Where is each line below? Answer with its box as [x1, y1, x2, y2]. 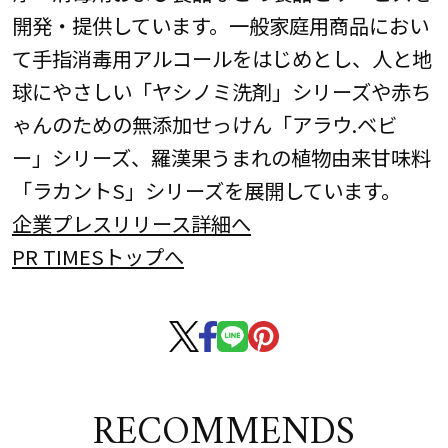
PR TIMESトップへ [11, 240, 184, 271]
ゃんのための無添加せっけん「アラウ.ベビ [11, 108, 397, 139]
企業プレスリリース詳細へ [11, 207, 251, 238]
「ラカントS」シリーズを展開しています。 [11, 174, 401, 205]
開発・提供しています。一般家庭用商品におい [11, 9, 429, 40]
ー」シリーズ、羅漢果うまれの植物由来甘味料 [11, 141, 431, 172]
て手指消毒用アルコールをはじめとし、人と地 [11, 42, 432, 73]
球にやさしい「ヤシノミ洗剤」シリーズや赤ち [11, 75, 431, 106]
